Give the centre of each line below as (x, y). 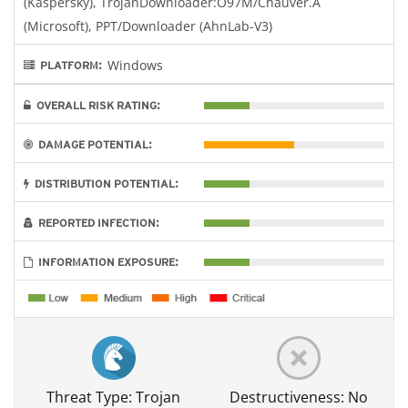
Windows (135, 65)
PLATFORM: (68, 65)
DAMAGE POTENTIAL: (92, 144)
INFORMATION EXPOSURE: (106, 261)
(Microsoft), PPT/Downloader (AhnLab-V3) (148, 25)
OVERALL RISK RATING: (96, 105)
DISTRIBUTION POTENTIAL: (104, 183)
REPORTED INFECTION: (96, 222)
